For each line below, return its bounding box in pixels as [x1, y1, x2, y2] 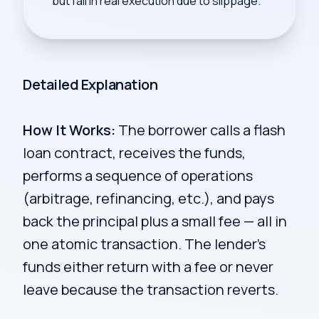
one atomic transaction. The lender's [23, 234, 266, 253]
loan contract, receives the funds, [23, 143, 246, 162]
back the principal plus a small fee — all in [23, 211, 287, 231]
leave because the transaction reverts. [23, 280, 278, 299]
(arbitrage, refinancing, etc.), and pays [23, 189, 274, 208]
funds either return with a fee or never [23, 257, 273, 276]
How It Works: [23, 120, 115, 140]
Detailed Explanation [23, 75, 157, 94]
